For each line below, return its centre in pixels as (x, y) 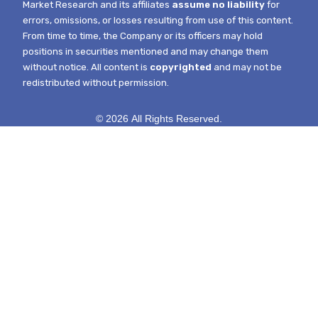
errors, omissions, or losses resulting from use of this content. (158, 21)
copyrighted (181, 67)
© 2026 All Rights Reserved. (159, 119)
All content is (121, 67)
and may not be (247, 67)
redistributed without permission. (96, 83)
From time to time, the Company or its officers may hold (143, 36)
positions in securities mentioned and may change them (146, 52)
